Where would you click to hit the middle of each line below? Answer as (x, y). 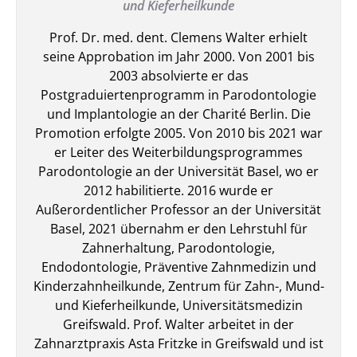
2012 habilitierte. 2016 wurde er (178, 190)
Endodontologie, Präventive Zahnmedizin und (178, 267)
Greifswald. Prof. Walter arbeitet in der (178, 324)
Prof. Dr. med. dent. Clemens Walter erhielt (178, 37)
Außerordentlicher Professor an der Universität (178, 209)
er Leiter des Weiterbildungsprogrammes (178, 152)
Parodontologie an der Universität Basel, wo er (178, 171)
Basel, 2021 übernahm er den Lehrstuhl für (178, 228)
